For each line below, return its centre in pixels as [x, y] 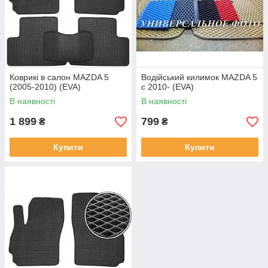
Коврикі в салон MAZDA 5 [59, 77]
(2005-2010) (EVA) [45, 87]
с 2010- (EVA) [167, 87]
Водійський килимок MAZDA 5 [199, 77]
